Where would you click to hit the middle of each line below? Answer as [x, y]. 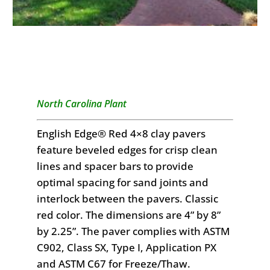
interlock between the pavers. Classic [127, 199]
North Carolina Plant [81, 104]
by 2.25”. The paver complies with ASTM [133, 231]
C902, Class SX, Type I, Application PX [126, 248]
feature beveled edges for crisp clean [127, 150]
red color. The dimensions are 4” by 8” [128, 215]
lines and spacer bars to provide [115, 166]
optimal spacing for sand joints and [122, 183]
